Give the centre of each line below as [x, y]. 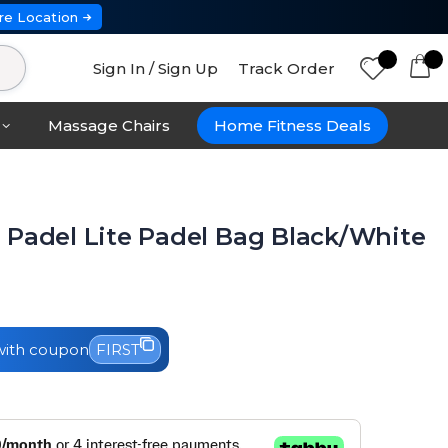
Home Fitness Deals [293, 126]
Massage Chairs [108, 126]
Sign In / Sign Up [156, 68]
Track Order [287, 68]
